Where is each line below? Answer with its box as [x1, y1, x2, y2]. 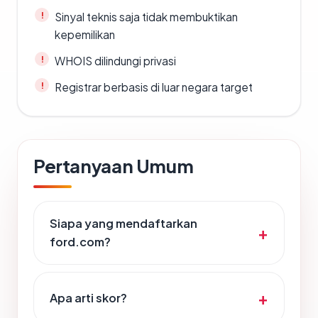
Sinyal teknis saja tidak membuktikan [55, 10, 238, 24]
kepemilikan [55, 28, 115, 42]
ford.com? [50, 234, 111, 250]
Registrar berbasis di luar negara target [55, 80, 253, 94]
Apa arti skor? [50, 290, 127, 306]
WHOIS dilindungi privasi [55, 54, 176, 68]
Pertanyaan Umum [33, 154, 194, 178]
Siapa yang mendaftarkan [50, 216, 197, 231]
